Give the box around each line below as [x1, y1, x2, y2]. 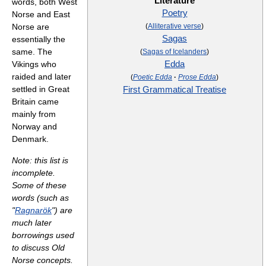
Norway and [12, 122, 57, 131]
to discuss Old [12, 243, 65, 252]
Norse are [12, 22, 49, 31]
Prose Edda [178, 73, 216, 81]
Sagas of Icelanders [142, 47, 207, 56]
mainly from [12, 109, 56, 119]
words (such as [12, 193, 69, 202]
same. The [12, 47, 52, 56]
